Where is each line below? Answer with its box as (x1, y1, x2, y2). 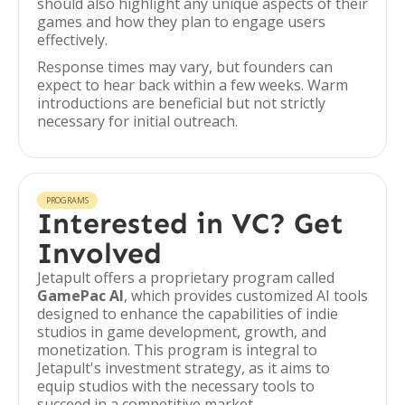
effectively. (37, 30, 108, 50)
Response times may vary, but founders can (37, 57, 333, 77)
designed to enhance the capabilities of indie (37, 304, 338, 324)
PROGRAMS (46, 194, 89, 206)
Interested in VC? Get (37, 206, 344, 240)
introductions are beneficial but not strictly (37, 93, 325, 113)
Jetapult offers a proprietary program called (37, 268, 334, 287)
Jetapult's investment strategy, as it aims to (37, 358, 330, 378)
